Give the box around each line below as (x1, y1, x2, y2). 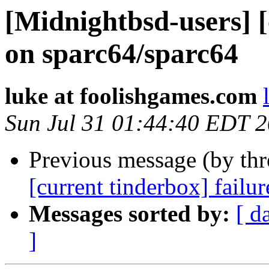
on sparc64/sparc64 (5, 38, 238, 69)
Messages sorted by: (29, 201, 230, 227)
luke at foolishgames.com (5, 83, 257, 109)
